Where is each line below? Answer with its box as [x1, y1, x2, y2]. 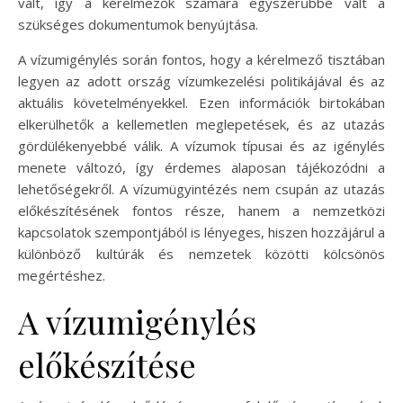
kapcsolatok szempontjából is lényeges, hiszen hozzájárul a [18, 222, 385, 241]
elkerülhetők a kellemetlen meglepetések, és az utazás [18, 114, 385, 133]
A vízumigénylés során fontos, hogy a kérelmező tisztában [18, 49, 385, 68]
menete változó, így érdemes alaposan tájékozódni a [18, 157, 385, 176]
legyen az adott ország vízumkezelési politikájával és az [18, 71, 385, 90]
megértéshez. [18, 265, 105, 284]
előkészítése [18, 342, 196, 386]
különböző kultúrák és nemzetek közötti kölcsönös [18, 244, 385, 263]
